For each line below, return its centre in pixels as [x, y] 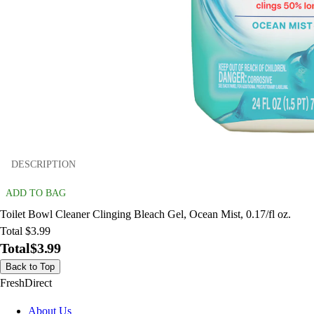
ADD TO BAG [36, 193]
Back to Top [30, 267]
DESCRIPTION [43, 164]
